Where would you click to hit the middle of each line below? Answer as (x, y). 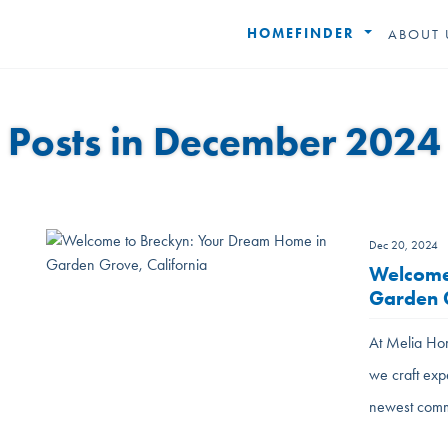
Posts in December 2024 (224, 141)
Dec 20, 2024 (403, 245)
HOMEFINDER (304, 33)
